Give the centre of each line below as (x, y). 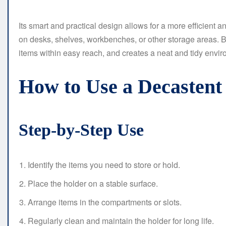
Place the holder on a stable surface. (93, 184)
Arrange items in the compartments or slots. (105, 202)
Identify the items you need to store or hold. (104, 165)
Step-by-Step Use (81, 130)
